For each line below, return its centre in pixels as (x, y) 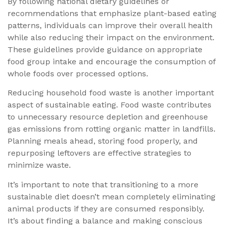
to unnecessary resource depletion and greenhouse (108, 117)
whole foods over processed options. (78, 73)
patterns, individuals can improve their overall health (110, 25)
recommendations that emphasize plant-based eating (112, 13)
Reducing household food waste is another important (111, 93)
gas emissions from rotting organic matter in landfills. (111, 129)
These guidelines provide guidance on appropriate (105, 49)
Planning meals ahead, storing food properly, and (103, 141)
